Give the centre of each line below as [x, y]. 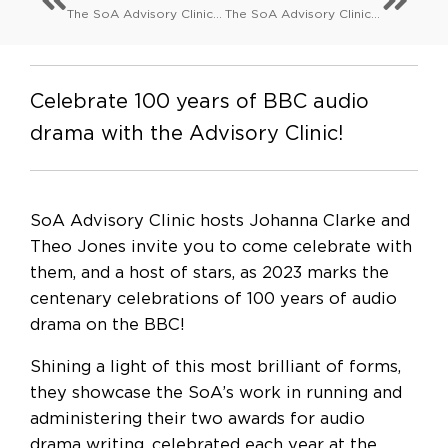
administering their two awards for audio [197, 419]
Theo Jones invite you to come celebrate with [221, 246]
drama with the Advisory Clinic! [186, 134]
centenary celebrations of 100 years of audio [213, 298]
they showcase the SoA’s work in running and [216, 393]
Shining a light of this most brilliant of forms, [215, 367]
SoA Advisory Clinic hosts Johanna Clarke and [220, 220]
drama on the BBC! [107, 324]
